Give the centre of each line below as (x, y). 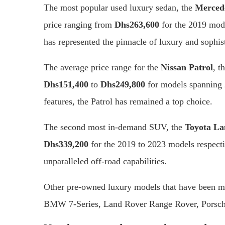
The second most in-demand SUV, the (114, 127)
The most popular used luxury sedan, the (119, 7)
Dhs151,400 (66, 84)
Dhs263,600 (137, 24)
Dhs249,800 (123, 84)
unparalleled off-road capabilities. (105, 161)
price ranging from (79, 24)
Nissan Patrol (187, 67)
